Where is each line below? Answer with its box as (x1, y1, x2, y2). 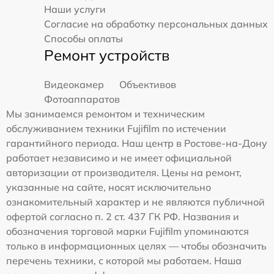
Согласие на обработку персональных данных (44, 17, 268, 30)
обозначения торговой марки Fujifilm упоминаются (6, 224, 249, 237)
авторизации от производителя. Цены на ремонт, (6, 166, 242, 179)
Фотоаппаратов (44, 92, 120, 105)
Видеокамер (44, 78, 104, 91)
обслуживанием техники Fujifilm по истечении (6, 122, 226, 135)
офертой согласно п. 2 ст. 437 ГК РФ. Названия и (6, 210, 239, 223)
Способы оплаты (44, 32, 123, 45)
